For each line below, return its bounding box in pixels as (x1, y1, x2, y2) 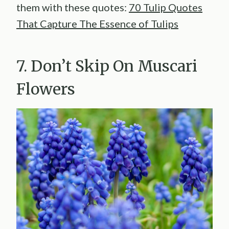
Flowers (16, 79, 79, 99)
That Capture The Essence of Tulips (16, 17, 178, 30)
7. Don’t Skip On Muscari (16, 56, 197, 76)
